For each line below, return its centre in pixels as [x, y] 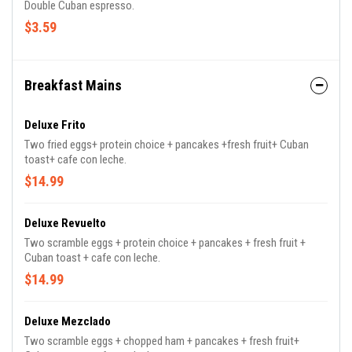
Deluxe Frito [55, 125]
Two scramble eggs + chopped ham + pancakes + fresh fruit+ [162, 341]
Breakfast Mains [73, 85]
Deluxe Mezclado [68, 321]
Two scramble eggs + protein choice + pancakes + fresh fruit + [165, 243]
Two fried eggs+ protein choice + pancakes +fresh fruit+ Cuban [167, 145]
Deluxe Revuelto [65, 223]
